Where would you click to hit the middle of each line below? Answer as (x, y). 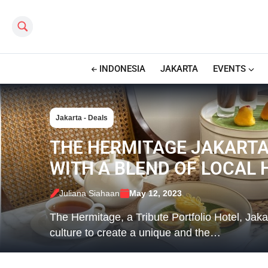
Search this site (34, 24)
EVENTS (229, 68)
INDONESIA (122, 68)
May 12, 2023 (155, 193)
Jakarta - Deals (81, 118)
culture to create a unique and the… (135, 232)
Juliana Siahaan (89, 193)
